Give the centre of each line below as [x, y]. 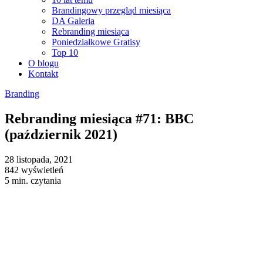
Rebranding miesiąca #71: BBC [99, 118]
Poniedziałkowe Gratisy [96, 42]
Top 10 [65, 53]
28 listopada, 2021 [39, 159]
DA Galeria [73, 21]
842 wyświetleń [34, 170]
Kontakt [43, 74]
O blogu [43, 63]
